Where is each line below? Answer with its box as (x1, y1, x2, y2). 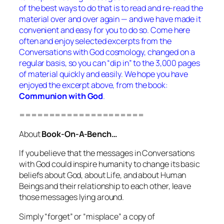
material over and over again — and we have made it (19, 13, 201, 24)
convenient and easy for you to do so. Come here (19, 24, 190, 35)
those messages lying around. (19, 191, 124, 203)
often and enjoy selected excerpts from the (19, 35, 171, 46)
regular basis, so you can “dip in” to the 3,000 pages (19, 57, 200, 68)
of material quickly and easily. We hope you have (19, 68, 188, 79)
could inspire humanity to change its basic (51, 158, 200, 170)
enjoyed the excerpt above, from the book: (19, 79, 168, 90)
